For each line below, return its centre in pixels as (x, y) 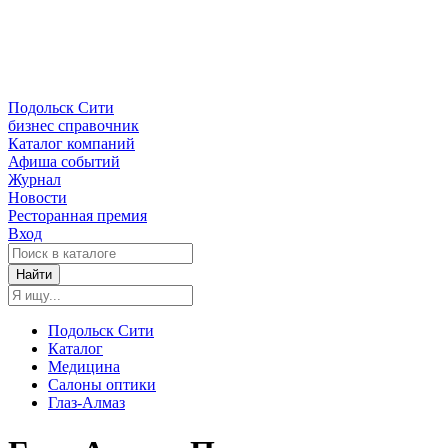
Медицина (84, 367)
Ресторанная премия (77, 216)
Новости (37, 198)
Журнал (34, 180)
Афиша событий (64, 162)
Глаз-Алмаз (86, 403)
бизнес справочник (73, 126)
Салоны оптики (102, 385)
